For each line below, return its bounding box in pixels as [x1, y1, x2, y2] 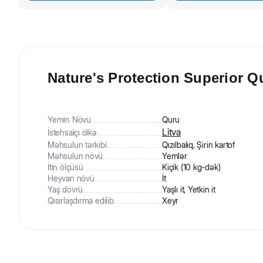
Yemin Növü [48, 114, 91, 125]
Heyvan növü [48, 173, 95, 184]
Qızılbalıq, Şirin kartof [162, 140, 235, 150]
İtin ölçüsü [48, 162, 83, 173]
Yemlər [162, 151, 187, 161]
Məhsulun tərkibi [48, 140, 107, 150]
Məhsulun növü [48, 151, 103, 161]
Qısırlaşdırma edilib [48, 195, 114, 206]
